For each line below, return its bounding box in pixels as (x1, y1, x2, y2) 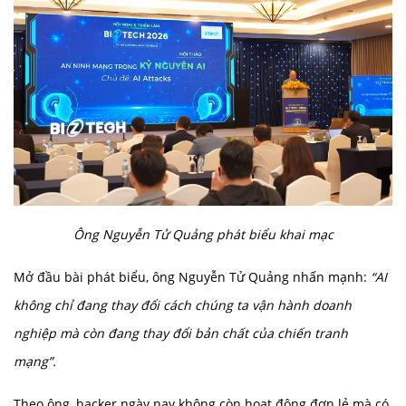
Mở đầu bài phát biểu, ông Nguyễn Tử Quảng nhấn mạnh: (14, 267, 371, 285)
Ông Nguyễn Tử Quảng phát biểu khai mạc (72, 225, 333, 243)
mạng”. (14, 352, 56, 370)
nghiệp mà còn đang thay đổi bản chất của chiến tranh (14, 324, 348, 342)
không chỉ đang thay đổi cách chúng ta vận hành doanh (14, 295, 352, 314)
